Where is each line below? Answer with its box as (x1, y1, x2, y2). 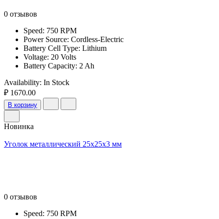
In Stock (44, 78, 69, 87)
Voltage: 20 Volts (23, 52, 76, 61)
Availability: (4, 78, 44, 87)
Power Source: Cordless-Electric (23, 35, 124, 44)
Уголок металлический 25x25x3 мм (4, 139, 122, 148)
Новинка (4, 122, 34, 131)
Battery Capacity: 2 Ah (23, 61, 94, 70)
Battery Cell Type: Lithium (23, 44, 107, 52)
